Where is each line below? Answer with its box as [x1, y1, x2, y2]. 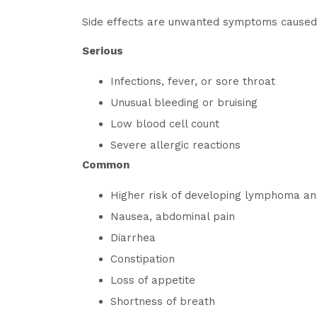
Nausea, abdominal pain [110, 210, 235, 223]
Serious [82, 45, 123, 57]
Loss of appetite [110, 274, 195, 287]
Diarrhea [110, 231, 156, 244]
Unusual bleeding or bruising [110, 96, 258, 109]
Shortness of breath [110, 295, 215, 308]
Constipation [110, 253, 175, 265]
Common [82, 158, 129, 171]
